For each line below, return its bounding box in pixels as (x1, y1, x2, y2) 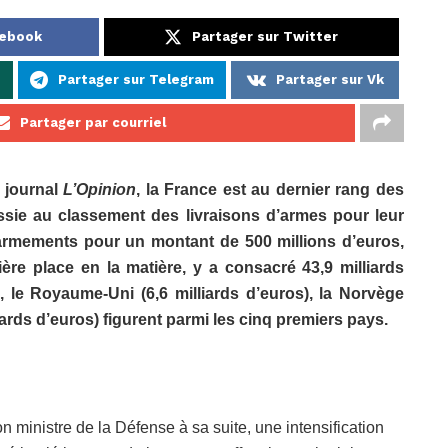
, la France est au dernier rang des (136, 180, 404, 198)
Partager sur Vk (275, 71, 384, 87)
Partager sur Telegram (58, 71, 214, 87)
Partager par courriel (20, 114, 166, 130)
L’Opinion (63, 180, 137, 198)
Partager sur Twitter (192, 28, 339, 44)
